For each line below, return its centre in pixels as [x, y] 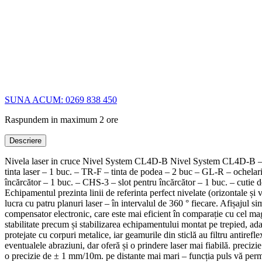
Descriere [25, 140]
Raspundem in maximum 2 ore [61, 119]
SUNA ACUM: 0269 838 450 [61, 99]
